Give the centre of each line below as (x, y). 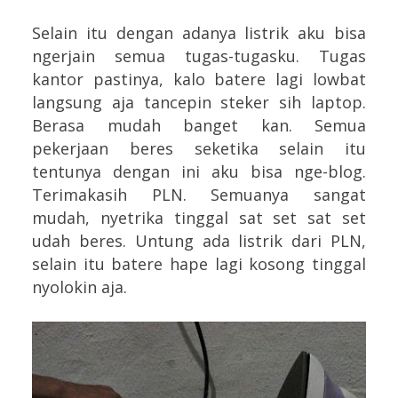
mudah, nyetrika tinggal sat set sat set (199, 217)
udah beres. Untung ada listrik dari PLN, (199, 240)
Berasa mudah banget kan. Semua (199, 125)
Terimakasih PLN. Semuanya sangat (199, 194)
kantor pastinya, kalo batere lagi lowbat (199, 79)
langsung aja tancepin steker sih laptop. (199, 102)
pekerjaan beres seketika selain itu (199, 148)
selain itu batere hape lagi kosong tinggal (199, 263)
